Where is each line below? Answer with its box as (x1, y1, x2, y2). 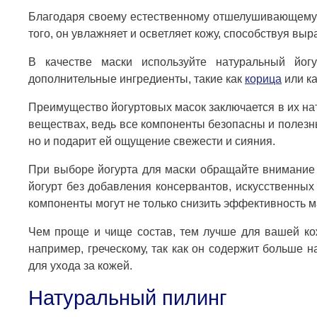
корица (245, 73, 282, 86)
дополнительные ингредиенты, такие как (28, 73, 245, 86)
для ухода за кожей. (28, 260, 132, 272)
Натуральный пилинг (28, 287, 227, 310)
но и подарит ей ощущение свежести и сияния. (28, 135, 275, 148)
